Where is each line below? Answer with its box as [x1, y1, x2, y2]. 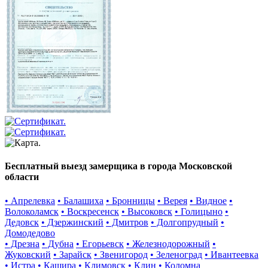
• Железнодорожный [126, 238, 210, 249]
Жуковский [5, 249, 51, 260]
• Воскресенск [61, 206, 119, 217]
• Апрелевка [5, 195, 55, 206]
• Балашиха [57, 195, 103, 206]
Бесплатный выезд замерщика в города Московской [5, 161, 232, 172]
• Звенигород [94, 249, 148, 260]
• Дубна [42, 238, 74, 249]
